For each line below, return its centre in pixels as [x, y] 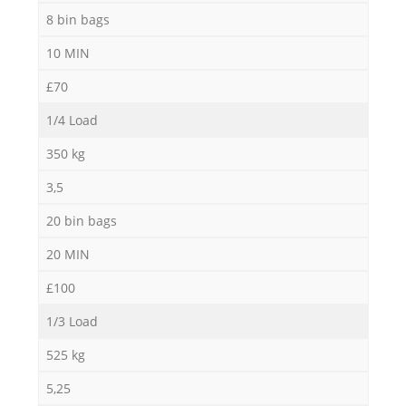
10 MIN [68, 53]
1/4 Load [72, 121]
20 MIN [68, 255]
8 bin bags [77, 20]
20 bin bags [81, 221]
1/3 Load [72, 322]
